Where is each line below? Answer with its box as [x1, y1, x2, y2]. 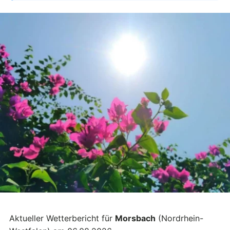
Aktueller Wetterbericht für [9, 213, 115, 224]
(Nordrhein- [156, 213, 203, 224]
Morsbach [115, 213, 156, 224]
